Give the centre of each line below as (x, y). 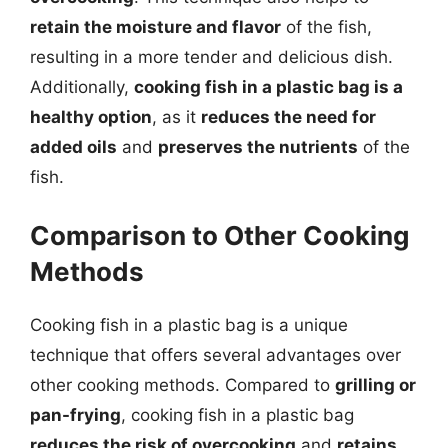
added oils (73, 147)
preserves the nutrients (258, 147)
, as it (176, 117)
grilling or (375, 384)
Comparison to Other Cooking (219, 235)
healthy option (91, 117)
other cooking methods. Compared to (182, 384)
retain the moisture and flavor (155, 27)
